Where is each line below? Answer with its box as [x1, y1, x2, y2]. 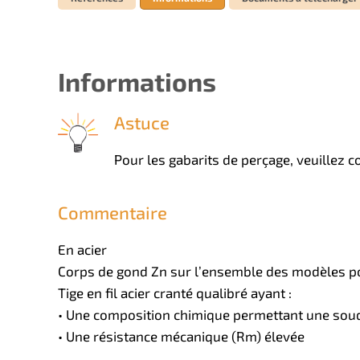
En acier [58, 240, 107, 257]
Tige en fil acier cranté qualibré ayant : [58, 284, 292, 301]
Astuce [114, 111, 170, 133]
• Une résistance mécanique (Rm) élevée [58, 327, 305, 344]
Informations [58, 65, 216, 96]
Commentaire [58, 201, 167, 223]
